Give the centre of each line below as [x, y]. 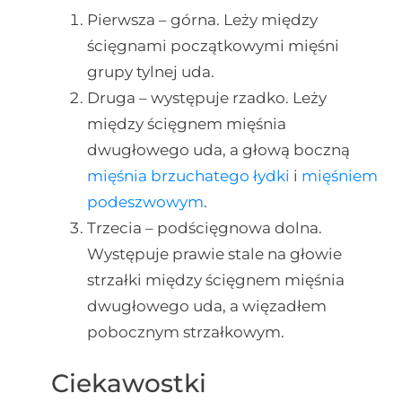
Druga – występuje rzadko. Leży [206, 98]
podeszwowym [145, 202]
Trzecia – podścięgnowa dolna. [204, 228]
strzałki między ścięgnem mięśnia [215, 280]
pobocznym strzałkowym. [185, 332]
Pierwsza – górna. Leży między [202, 20]
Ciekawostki [128, 383]
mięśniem [339, 176]
